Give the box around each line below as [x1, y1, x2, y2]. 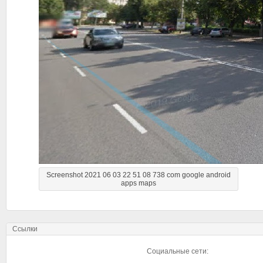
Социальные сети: [147, 247, 208, 255]
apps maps [121, 179, 156, 187]
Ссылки [12, 225, 38, 233]
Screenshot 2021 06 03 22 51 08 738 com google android [46, 171, 231, 179]
